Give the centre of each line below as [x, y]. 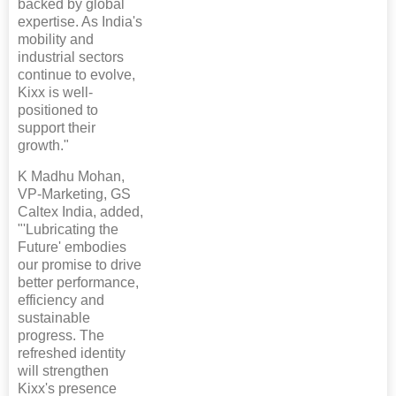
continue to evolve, [76, 75]
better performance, [78, 283]
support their [57, 128]
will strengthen [63, 371]
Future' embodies [72, 247]
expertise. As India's [80, 22]
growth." [43, 146]
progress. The [61, 336]
